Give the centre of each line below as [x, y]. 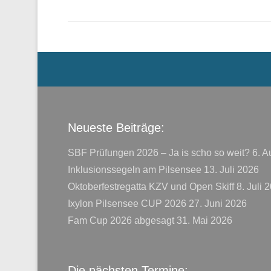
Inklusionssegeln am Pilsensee [135, 170]
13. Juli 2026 [231, 170]
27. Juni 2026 [218, 204]
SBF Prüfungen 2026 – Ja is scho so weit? [159, 153]
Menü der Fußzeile [78, 61]
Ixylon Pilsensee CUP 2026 [127, 204]
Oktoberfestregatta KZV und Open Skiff [151, 187]
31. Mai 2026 [204, 220]
